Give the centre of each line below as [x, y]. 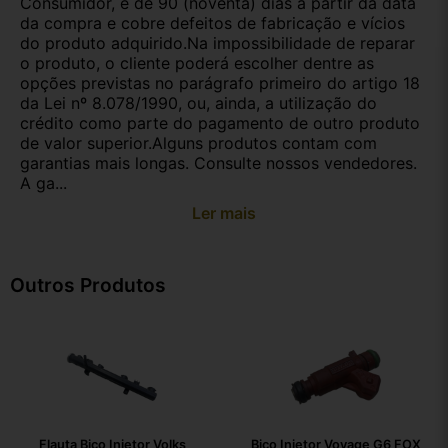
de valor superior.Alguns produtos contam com [198, 143]
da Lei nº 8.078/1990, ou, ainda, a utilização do [198, 103]
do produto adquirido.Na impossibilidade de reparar [217, 43]
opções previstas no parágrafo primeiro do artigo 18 [220, 83]
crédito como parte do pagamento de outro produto [220, 123]
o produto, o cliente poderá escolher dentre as [197, 63]
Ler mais [224, 213]
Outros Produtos [88, 285]
